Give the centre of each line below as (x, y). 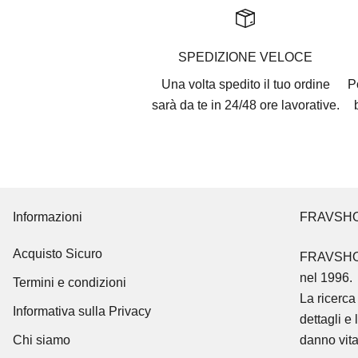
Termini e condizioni (70, 283)
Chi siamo (42, 340)
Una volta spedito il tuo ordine (245, 85)
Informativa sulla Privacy (82, 312)
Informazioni (48, 217)
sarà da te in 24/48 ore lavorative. (245, 105)
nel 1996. (326, 278)
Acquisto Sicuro (58, 254)
